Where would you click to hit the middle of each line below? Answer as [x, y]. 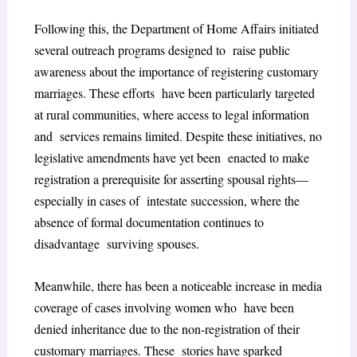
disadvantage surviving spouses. [116, 244]
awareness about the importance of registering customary [176, 72]
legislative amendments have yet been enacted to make [171, 158]
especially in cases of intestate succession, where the [167, 201]
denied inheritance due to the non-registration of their [167, 328]
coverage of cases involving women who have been [164, 307]
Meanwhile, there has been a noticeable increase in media [178, 285]
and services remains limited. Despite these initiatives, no [178, 136]
